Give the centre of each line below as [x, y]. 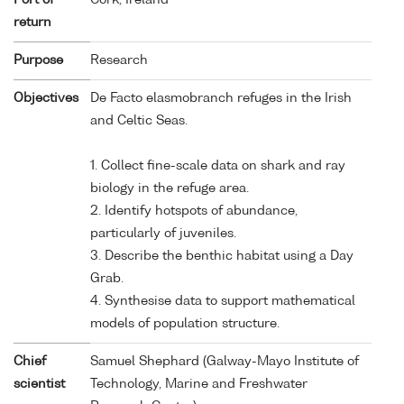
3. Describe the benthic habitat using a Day [222, 256]
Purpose [38, 60]
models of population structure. [185, 323]
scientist [39, 384]
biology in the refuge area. [170, 188]
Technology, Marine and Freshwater [199, 384]
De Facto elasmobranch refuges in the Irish [221, 98]
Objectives [46, 98]
